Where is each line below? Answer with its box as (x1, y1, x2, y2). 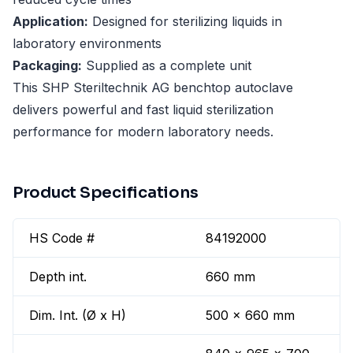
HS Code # (29, 230, 95, 247)
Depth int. (29, 269, 87, 285)
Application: (13, 13, 88, 30)
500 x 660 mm (206, 307, 295, 324)
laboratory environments (13, 35, 162, 52)
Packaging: (13, 58, 82, 74)
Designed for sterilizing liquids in (88, 13, 282, 30)
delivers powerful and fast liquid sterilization (13, 102, 273, 118)
